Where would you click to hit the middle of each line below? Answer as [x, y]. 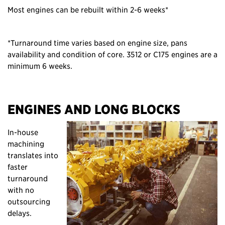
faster [18, 166]
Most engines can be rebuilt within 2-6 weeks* [88, 9]
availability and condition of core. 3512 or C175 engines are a [113, 54]
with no [21, 190]
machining [26, 143]
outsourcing [29, 201]
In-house [23, 132]
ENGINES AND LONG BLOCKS [101, 109]
